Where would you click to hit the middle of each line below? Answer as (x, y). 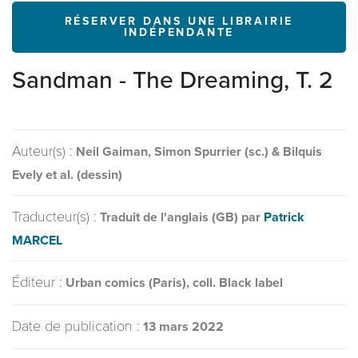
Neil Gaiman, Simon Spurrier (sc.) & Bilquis (199, 152)
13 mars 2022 (183, 327)
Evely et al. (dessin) (67, 175)
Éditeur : (37, 282)
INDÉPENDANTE (179, 32)
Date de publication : (76, 326)
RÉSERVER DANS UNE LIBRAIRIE (179, 21)
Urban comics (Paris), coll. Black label (174, 283)
